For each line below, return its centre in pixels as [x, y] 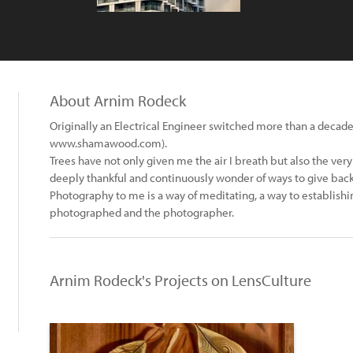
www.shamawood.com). [108, 143]
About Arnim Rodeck [118, 100]
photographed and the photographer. [142, 212]
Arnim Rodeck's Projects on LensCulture [180, 280]
